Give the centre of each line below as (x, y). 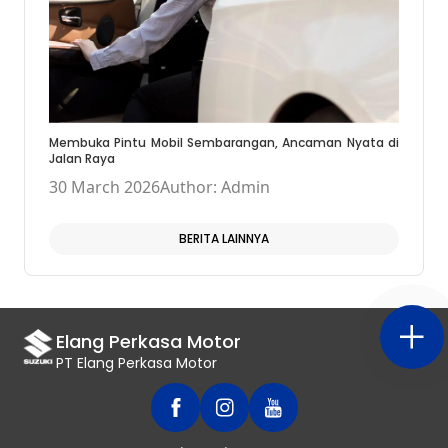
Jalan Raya (82, 159)
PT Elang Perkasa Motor (137, 363)
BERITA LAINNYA (224, 239)
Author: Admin (215, 187)
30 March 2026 (104, 187)
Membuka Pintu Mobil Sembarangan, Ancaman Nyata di (224, 143)
